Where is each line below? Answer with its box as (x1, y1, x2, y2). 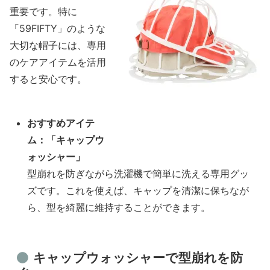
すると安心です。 (10, 73, 87, 86)
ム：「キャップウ (27, 134, 105, 146)
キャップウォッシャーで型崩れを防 (33, 250, 243, 266)
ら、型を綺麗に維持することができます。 (27, 201, 211, 214)
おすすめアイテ (27, 117, 95, 130)
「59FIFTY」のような (10, 22, 105, 35)
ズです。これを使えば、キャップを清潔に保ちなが (27, 184, 250, 197)
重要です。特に (10, 5, 77, 18)
